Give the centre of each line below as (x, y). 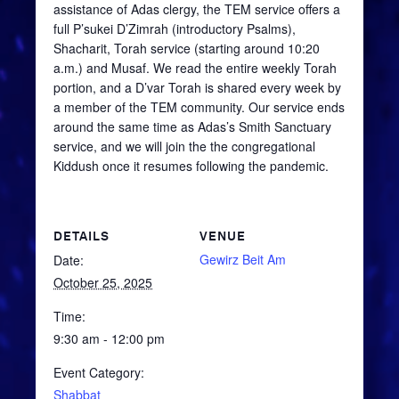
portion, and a (94, 87)
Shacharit (80, 48)
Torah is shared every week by (253, 87)
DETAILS (81, 236)
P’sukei (93, 28)
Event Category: (99, 372)
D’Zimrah (142, 28)
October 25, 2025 (103, 282)
